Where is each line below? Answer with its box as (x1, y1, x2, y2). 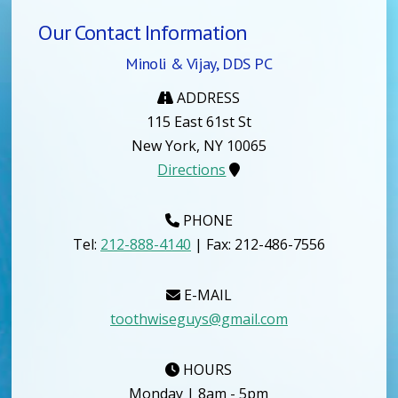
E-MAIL (179, 284, 232, 305)
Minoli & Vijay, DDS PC (125, 52, 273, 74)
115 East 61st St (146, 111, 251, 131)
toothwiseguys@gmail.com (109, 308, 288, 329)
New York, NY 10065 (131, 135, 267, 155)
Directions (157, 159, 227, 179)
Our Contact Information (38, 18, 248, 46)
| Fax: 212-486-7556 (190, 234, 325, 254)
